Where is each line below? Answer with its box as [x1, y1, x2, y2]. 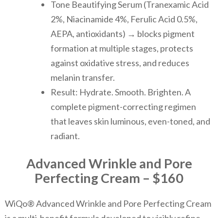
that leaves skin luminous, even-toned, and [51, 115, 210, 127]
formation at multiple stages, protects [51, 42, 193, 54]
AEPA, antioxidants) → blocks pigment [51, 28, 195, 39]
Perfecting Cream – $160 [35, 169, 183, 186]
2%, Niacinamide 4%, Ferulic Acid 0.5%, [51, 13, 198, 24]
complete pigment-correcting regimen [51, 101, 196, 112]
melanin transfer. [51, 72, 115, 83]
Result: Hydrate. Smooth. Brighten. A [51, 86, 191, 97]
